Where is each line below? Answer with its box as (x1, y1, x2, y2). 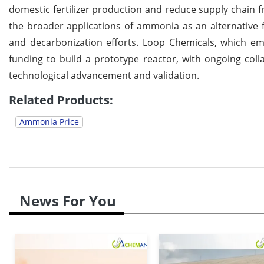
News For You (19, 191, 116, 211)
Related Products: (9, 92, 113, 108)
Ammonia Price (19, 116, 79, 128)
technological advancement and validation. (9, 69, 199, 82)
